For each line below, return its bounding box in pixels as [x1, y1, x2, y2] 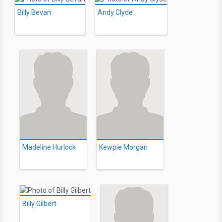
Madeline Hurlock [22, 143, 76, 152]
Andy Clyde [98, 8, 133, 17]
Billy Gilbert [22, 199, 56, 208]
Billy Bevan [17, 8, 51, 17]
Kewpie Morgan [99, 143, 148, 152]
